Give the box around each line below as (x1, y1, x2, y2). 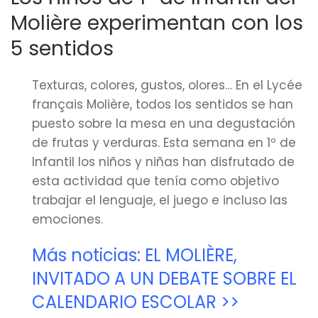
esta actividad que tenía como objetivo (32, 172, 279, 190)
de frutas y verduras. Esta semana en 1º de (32, 134, 296, 151)
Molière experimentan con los (11, 9, 303, 37)
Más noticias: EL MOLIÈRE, (32, 243, 237, 267)
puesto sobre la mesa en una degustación (32, 115, 295, 132)
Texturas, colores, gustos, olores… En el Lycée (32, 77, 302, 94)
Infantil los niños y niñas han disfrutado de (32, 153, 295, 170)
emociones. (32, 211, 103, 228)
